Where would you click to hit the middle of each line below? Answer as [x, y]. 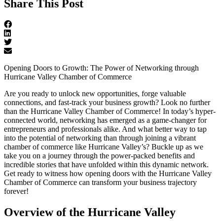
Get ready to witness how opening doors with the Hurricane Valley [108, 173]
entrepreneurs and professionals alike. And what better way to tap [105, 129]
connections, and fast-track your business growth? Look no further [107, 102]
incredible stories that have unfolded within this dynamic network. [106, 164]
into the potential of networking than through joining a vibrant [100, 138]
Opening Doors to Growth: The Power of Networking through [101, 68]
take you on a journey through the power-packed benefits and [99, 155]
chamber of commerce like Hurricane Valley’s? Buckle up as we [104, 147]
